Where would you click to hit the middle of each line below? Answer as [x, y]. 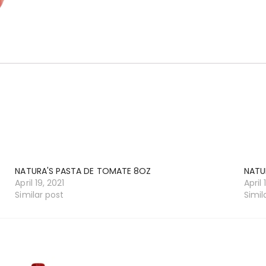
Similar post [39, 195]
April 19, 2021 [40, 183]
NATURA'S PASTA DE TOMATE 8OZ [83, 171]
